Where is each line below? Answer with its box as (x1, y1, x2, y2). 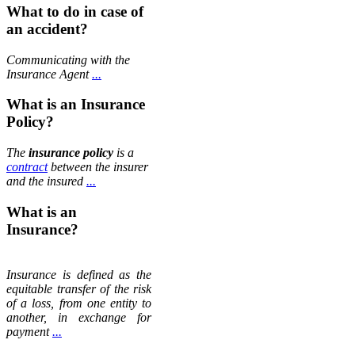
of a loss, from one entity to (6, 296, 152, 310)
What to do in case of (6, 2, 143, 20)
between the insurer (48, 160, 148, 174)
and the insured (6, 174, 86, 189)
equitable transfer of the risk (6, 281, 152, 296)
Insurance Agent (6, 67, 92, 81)
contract (6, 160, 48, 174)
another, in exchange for (6, 310, 152, 324)
